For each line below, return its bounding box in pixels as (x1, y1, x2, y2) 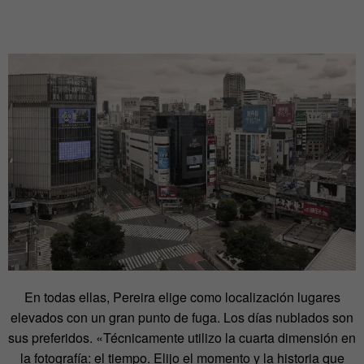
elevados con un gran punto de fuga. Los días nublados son (11, 308, 353, 327)
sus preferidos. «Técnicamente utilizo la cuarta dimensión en (8, 328, 356, 348)
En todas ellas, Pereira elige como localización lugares (24, 288, 340, 307)
